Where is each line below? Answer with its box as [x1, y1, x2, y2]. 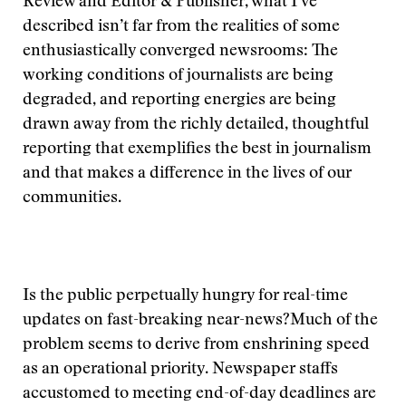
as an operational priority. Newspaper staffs [23, 362, 338, 378]
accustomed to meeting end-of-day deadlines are [23, 386, 376, 402]
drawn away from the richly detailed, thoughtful [23, 117, 369, 133]
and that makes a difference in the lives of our [23, 166, 352, 182]
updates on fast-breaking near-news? [23, 313, 290, 329]
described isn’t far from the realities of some [23, 19, 340, 35]
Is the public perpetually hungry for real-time [23, 288, 348, 304]
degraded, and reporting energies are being [23, 92, 336, 109]
